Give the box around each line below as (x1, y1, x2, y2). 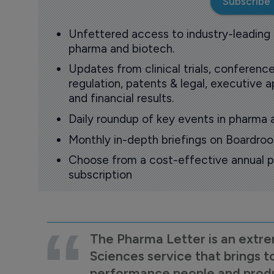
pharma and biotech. (68, 41, 174, 56)
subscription (68, 168, 132, 182)
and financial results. (68, 91, 174, 106)
